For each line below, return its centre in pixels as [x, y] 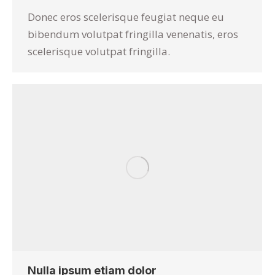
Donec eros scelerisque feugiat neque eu [126, 17]
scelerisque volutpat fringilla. [99, 51]
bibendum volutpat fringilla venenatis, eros [133, 34]
